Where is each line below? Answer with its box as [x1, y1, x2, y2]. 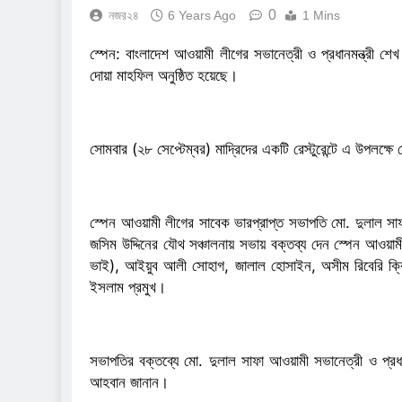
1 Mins [302, 8, 340, 22]
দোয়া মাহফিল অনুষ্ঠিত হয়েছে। [90, 66, 238, 84]
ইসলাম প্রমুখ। [90, 278, 166, 296]
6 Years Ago [168, 8, 236, 22]
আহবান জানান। [90, 373, 169, 391]
